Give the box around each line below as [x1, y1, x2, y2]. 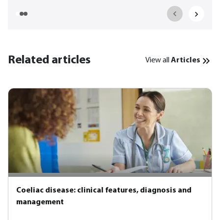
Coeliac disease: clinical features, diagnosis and [16, 187, 192, 195]
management [16, 198, 64, 207]
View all [145, 56, 171, 64]
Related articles [8, 55, 91, 66]
